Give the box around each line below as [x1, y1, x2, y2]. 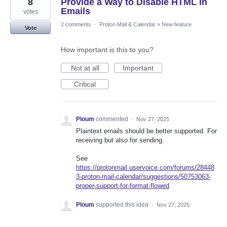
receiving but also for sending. [76, 136, 164, 144]
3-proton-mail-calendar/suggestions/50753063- [76, 173, 211, 180]
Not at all [70, 63, 99, 72]
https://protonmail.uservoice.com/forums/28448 [76, 164, 214, 171]
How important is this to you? [61, 45, 154, 54]
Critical [74, 80, 96, 88]
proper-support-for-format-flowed [76, 182, 169, 190]
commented [96, 115, 130, 123]
